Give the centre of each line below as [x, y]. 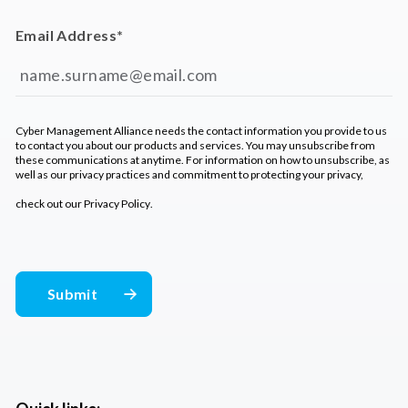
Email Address [66, 36]
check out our [50, 204]
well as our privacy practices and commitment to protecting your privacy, [189, 175]
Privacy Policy [117, 204]
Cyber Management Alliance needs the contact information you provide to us [201, 131]
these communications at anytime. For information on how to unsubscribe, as [203, 160]
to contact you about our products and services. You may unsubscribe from [195, 146]
